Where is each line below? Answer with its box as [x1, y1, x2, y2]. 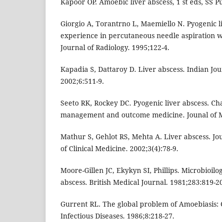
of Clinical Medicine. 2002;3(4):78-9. [60, 144, 178, 154]
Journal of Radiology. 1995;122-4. [60, 43, 169, 53]
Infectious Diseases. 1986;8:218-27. [60, 211, 174, 221]
